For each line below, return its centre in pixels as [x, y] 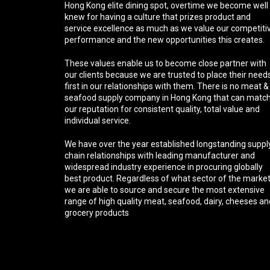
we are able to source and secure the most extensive [165, 190]
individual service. [98, 121]
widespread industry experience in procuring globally [164, 167]
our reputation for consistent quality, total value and [162, 109]
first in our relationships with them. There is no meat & [167, 86]
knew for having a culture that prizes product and [158, 17]
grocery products [97, 213]
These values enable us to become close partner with [165, 63]
